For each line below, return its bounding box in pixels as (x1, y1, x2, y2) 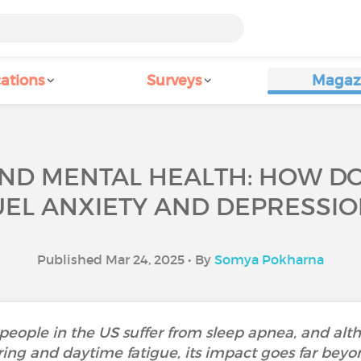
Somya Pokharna (214, 251, 324, 268)
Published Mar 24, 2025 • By (37, 251, 214, 268)
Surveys (147, 72, 201, 89)
